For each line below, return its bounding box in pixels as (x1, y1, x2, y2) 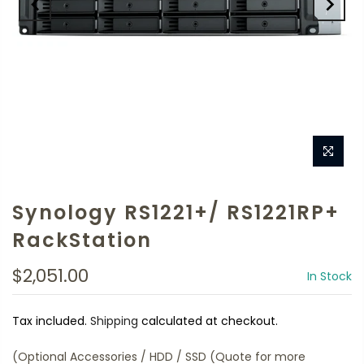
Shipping (90, 313, 138, 329)
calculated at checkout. (138, 313, 278, 329)
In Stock (307, 268, 352, 284)
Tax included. (12, 313, 90, 329)
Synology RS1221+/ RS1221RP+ (12, 199, 340, 226)
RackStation (12, 227, 152, 253)
